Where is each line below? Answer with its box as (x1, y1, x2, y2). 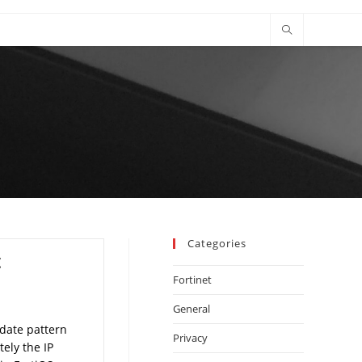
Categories (187, 236, 246, 250)
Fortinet (173, 272, 212, 287)
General (173, 301, 210, 316)
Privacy (173, 330, 208, 345)
